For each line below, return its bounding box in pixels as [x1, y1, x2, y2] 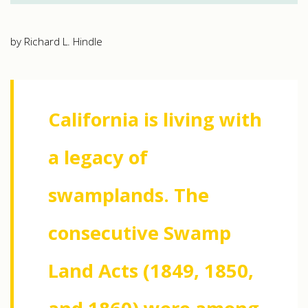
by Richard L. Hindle [10, 34, 102, 49]
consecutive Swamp [48, 220, 231, 246]
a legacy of [48, 144, 148, 170]
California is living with [48, 107, 262, 133]
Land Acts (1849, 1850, [48, 258, 254, 284]
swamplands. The [48, 182, 209, 208]
